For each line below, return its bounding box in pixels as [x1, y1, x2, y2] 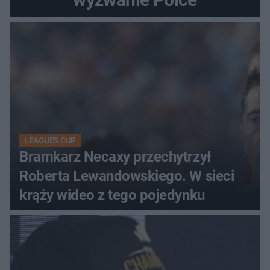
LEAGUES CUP [24, 136, 76, 146]
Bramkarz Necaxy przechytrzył [19, 148, 211, 166]
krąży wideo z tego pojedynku [19, 187, 205, 204]
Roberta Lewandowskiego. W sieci [19, 168, 234, 185]
